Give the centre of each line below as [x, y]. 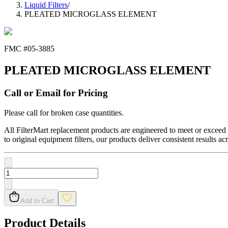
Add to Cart [37, 201]
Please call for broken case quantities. [64, 112]
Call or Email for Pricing [56, 93]
